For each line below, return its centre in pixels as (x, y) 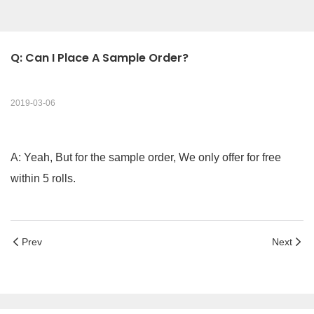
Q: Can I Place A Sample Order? (100, 58)
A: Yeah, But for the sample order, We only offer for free (146, 158)
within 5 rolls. (43, 179)
